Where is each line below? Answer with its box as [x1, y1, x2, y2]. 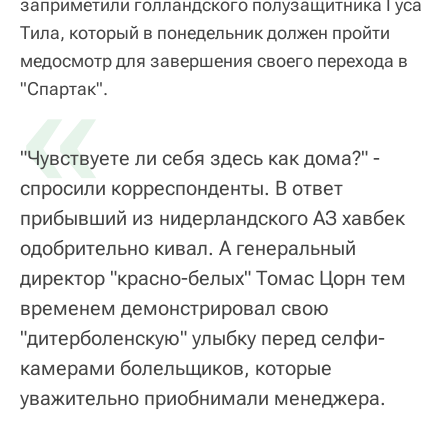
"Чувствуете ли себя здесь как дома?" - [20, 146, 380, 171]
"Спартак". [20, 78, 108, 100]
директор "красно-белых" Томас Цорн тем [20, 266, 406, 291]
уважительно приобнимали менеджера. [20, 386, 386, 411]
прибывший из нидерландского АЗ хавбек [20, 206, 405, 231]
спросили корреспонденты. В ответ [20, 176, 343, 201]
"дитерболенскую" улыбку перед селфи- [20, 326, 385, 351]
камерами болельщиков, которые [20, 356, 332, 381]
